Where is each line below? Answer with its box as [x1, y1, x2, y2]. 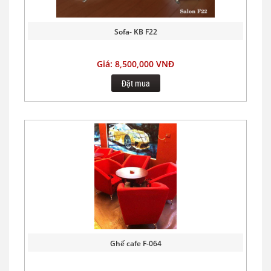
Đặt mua [121, 77, 150, 89]
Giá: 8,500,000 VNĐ [97, 57, 174, 70]
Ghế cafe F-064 [109, 238, 162, 249]
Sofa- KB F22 [114, 26, 157, 37]
